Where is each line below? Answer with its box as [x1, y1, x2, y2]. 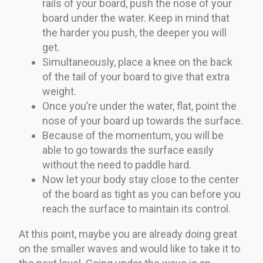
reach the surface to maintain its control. [42, 202, 231, 215]
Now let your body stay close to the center [42, 173, 239, 186]
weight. [42, 85, 76, 97]
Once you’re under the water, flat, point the [42, 99, 237, 112]
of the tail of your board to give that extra [42, 70, 230, 83]
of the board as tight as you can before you [42, 187, 241, 200]
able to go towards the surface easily [42, 143, 214, 156]
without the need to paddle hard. [42, 158, 191, 171]
